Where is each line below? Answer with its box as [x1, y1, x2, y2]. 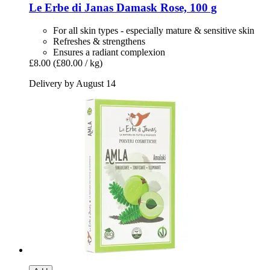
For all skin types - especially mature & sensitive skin [53, 25, 254, 36]
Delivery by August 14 [29, 78, 116, 89]
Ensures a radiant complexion [53, 47, 165, 58]
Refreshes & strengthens [53, 36, 145, 47]
